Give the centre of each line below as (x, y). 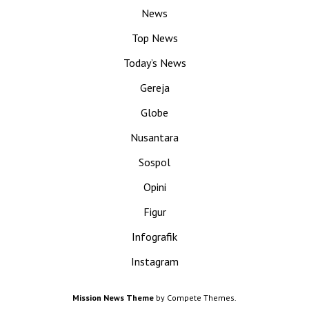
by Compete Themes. (195, 297)
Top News (154, 38)
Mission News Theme (113, 297)
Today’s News (154, 63)
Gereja (154, 88)
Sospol (154, 162)
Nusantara (154, 137)
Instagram (154, 261)
